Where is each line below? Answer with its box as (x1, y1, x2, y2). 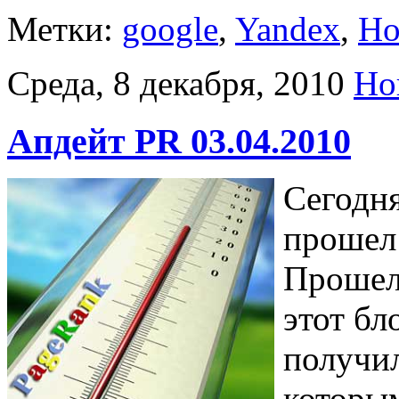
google (122, 9, 218, 48)
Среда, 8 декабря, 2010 (7, 63, 345, 102)
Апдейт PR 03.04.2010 (7, 120, 351, 161)
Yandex (235, 9, 340, 48)
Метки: (7, 9, 122, 48)
